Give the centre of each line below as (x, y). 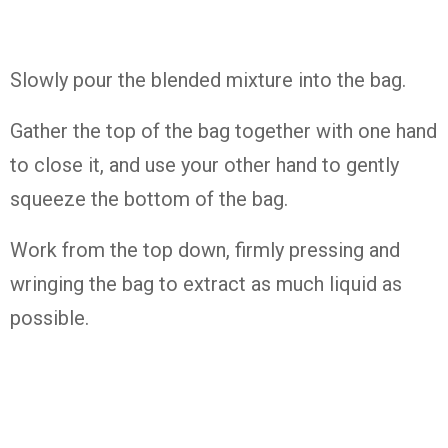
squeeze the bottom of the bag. (149, 199)
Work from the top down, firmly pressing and (205, 250)
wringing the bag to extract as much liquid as (206, 284)
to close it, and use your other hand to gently (204, 165)
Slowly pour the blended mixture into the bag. (208, 80)
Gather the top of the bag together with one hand (223, 131)
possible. (49, 318)
